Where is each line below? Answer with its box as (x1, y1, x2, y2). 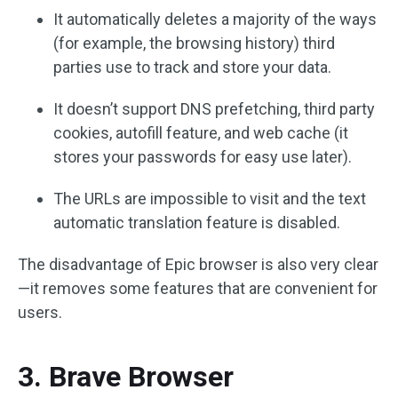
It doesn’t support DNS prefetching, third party (53, 99, 375, 118)
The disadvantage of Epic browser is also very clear (18, 255, 378, 274)
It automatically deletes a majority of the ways (53, 10, 377, 28)
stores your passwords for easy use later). (53, 147, 352, 166)
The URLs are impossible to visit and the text (53, 189, 366, 208)
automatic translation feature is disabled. (53, 213, 340, 232)
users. (18, 303, 62, 322)
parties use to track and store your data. (53, 58, 331, 76)
